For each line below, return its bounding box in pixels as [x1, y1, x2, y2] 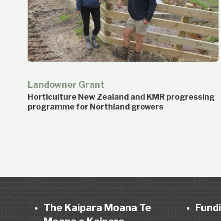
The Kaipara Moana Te [43, 201, 151, 214]
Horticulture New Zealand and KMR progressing [28, 92, 215, 102]
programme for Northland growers [28, 102, 163, 111]
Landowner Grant [28, 79, 105, 90]
